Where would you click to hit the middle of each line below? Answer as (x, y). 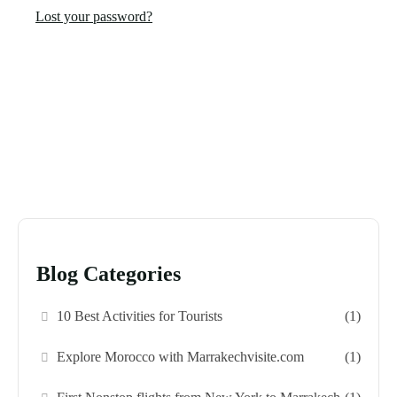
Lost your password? (94, 16)
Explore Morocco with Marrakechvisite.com (181, 357)
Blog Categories (109, 274)
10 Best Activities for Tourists (140, 316)
